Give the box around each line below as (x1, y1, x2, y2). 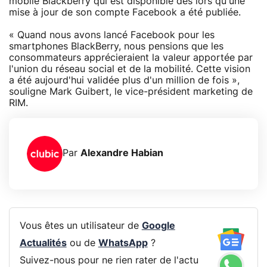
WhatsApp (98, 238, 148, 249)
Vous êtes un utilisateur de (19, 221, 142, 231)
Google (141, 221, 175, 231)
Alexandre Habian (80, 148, 163, 159)
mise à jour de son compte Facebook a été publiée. (9, 7, 241, 17)
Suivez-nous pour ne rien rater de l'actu (19, 256, 198, 266)
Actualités (19, 238, 67, 249)
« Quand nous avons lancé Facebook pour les (9, 30, 215, 40)
